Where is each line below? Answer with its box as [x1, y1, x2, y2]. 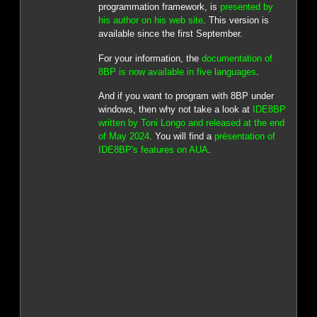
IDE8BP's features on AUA [98, 144, 208, 156]
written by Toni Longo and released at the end [98, 117, 284, 129]
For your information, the [98, 52, 202, 64]
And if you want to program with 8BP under [98, 91, 274, 102]
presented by [219, 1, 273, 13]
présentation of [214, 131, 275, 142]
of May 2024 [98, 131, 149, 142]
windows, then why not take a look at [98, 104, 253, 115]
